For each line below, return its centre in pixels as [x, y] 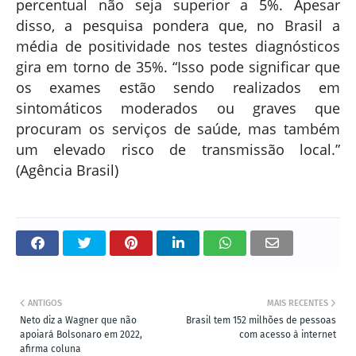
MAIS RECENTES [298, 303]
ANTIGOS [45, 303]
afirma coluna [50, 348]
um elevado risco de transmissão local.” [178, 149]
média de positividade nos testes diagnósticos [178, 46]
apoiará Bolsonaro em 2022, [81, 334]
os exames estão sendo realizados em [178, 87]
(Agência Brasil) [67, 170]
